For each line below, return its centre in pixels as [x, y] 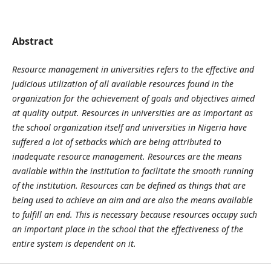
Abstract [32, 41]
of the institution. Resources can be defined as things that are [129, 185]
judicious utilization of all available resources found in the [122, 83]
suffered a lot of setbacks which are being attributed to [116, 142]
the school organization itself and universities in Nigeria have [129, 127]
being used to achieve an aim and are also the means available [132, 200]
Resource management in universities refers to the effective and [133, 69]
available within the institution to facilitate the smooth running [132, 171]
